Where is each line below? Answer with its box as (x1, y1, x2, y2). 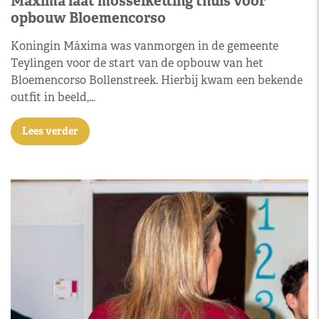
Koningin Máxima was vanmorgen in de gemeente (11, 38, 278, 53)
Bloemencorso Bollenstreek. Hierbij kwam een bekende (11, 72, 303, 88)
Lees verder (22, 124, 78, 137)
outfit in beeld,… (11, 89, 95, 105)
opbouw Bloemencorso (11, 8, 166, 27)
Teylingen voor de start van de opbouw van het (11, 55, 263, 70)
